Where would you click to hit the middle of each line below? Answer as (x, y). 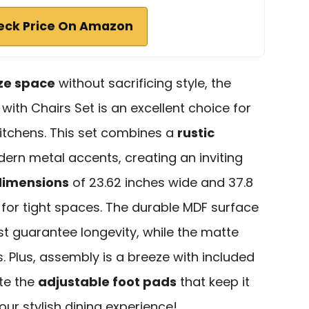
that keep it (213, 281)
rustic (196, 132)
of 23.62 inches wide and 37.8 (161, 182)
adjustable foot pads (107, 281)
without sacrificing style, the (143, 83)
